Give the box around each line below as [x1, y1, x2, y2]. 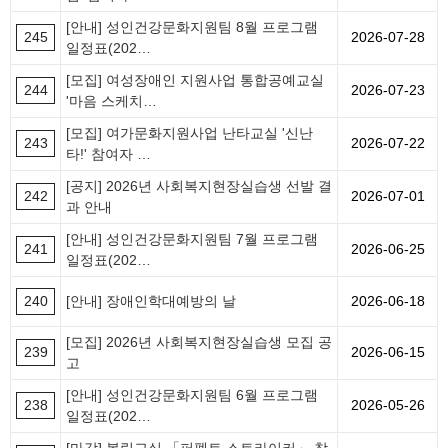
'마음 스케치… [66, 93, 157, 110]
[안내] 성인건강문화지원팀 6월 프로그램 [66, 387, 318, 404]
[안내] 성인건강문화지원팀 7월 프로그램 [66, 231, 318, 248]
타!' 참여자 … [66, 146, 151, 163]
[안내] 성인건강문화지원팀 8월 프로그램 [66, 19, 318, 36]
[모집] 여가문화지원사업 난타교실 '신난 [66, 125, 313, 142]
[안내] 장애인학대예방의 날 [66, 293, 236, 310]
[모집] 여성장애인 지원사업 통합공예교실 [66, 72, 324, 89]
